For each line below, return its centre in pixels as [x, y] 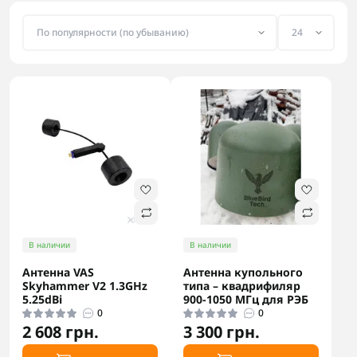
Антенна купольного [243, 272]
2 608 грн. [61, 332]
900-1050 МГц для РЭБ [246, 299]
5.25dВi [42, 299]
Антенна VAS [58, 272]
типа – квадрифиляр [242, 286]
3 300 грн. [222, 332]
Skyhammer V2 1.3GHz [85, 286]
